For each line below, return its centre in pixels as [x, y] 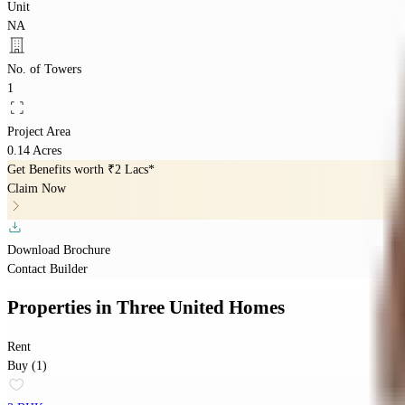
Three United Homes [201, 308]
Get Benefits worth [57, 169]
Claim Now [37, 188]
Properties [52, 308]
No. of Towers [44, 69]
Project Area [39, 131]
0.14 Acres [34, 150]
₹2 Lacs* [131, 169]
